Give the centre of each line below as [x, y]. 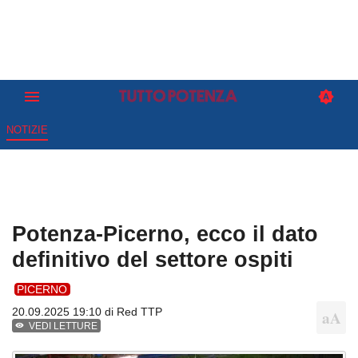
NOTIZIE [27, 130]
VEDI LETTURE [64, 326]
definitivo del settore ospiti [153, 260]
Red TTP [139, 312]
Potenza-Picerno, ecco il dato [165, 234]
